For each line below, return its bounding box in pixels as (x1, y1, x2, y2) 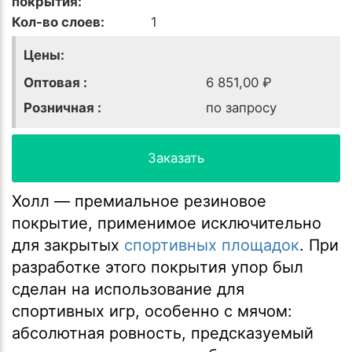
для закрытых (12, 235, 124, 255)
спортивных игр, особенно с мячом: (12, 301, 292, 321)
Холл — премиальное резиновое (12, 191, 266, 211)
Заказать (148, 150, 204, 167)
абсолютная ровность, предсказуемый (12, 323, 313, 343)
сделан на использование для (12, 279, 244, 299)
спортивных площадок (124, 235, 299, 255)
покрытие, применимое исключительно (12, 213, 321, 233)
